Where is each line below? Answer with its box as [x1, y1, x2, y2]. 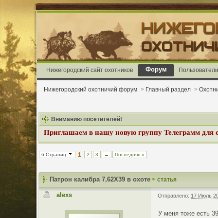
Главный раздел [145, 86, 191, 92]
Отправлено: [158, 193, 191, 199]
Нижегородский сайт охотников [46, 67, 133, 73]
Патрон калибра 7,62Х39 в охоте [50, 175, 153, 183]
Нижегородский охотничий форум [44, 86, 138, 92]
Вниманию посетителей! [50, 116, 123, 122]
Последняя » [115, 151, 145, 157]
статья [157, 176, 177, 182]
